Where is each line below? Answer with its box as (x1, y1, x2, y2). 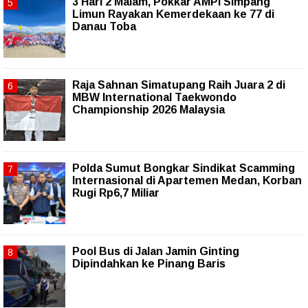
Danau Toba (72, 21, 136, 33)
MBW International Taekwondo (72, 91, 236, 104)
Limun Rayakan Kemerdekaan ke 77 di (72, 8, 274, 21)
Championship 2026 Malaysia (72, 104, 225, 116)
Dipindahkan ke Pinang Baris (72, 258, 225, 270)
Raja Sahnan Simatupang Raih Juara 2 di (72, 79, 285, 91)
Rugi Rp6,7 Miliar (72, 187, 159, 199)
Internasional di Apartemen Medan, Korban (72, 175, 302, 187)
